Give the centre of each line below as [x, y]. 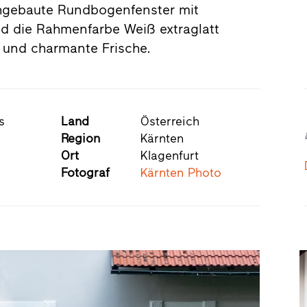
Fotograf [85, 172]
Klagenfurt [169, 155]
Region [80, 138]
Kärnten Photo [181, 172]
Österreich [170, 121]
